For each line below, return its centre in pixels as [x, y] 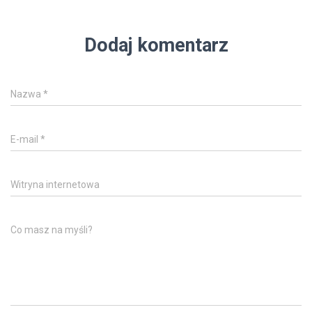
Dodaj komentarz [156, 46]
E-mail [25, 140]
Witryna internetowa [55, 185]
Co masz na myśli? [52, 230]
